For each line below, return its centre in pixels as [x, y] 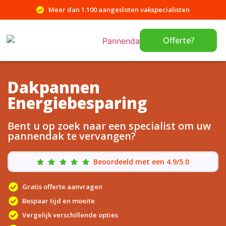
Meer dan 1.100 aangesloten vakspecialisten [119, 10]
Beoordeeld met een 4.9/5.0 [142, 162]
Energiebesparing [77, 103]
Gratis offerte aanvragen [62, 187]
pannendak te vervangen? [72, 136]
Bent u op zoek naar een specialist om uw [109, 126]
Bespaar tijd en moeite [58, 201]
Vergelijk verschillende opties [70, 215]
